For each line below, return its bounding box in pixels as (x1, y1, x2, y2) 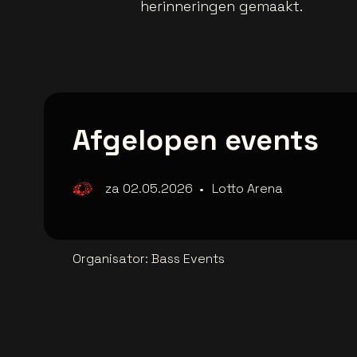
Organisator (73, 249, 145, 267)
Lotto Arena (212, 179, 283, 197)
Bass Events (151, 249, 225, 267)
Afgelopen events (73, 121, 319, 159)
